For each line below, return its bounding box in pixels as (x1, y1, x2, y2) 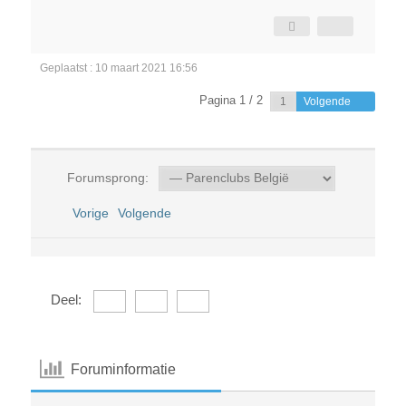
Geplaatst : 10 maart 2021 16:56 (40, 62, 198, 75)
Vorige (64, 206, 109, 221)
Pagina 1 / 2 (198, 93, 263, 108)
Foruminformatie (71, 361, 177, 377)
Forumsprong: (63, 170, 149, 186)
